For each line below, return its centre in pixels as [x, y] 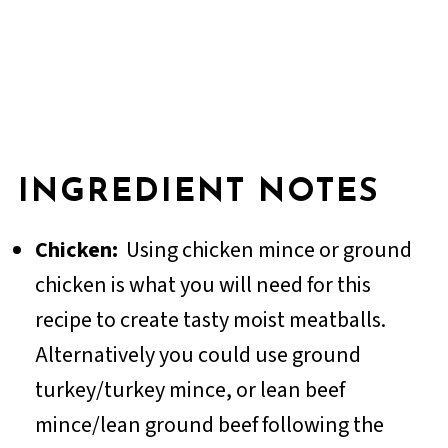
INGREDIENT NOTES [198, 192]
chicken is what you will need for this [202, 284]
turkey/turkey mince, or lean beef [189, 389]
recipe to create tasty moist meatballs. [212, 319]
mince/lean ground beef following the [209, 424]
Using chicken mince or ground [264, 249]
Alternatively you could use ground [197, 354]
